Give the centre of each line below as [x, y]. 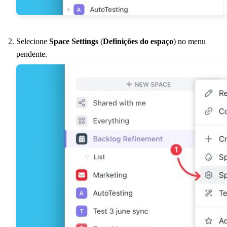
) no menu [190, 41]
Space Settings [74, 41]
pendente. [32, 54]
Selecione [33, 41]
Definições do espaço [138, 41]
